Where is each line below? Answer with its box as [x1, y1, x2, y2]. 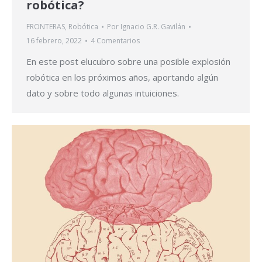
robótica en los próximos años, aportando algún [26, 71, 218, 84]
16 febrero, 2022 [26, 36, 82, 46]
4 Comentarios [91, 36, 140, 46]
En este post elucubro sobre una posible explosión [26, 56, 230, 68]
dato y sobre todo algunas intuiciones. [26, 87, 179, 99]
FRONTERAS [26, 22, 65, 32]
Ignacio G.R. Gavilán [120, 22, 185, 32]
